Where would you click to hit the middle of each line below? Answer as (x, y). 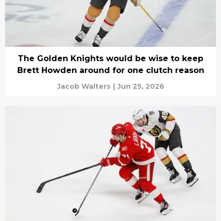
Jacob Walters (84, 87)
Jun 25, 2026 (141, 87)
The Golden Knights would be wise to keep (110, 59)
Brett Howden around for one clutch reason (110, 71)
